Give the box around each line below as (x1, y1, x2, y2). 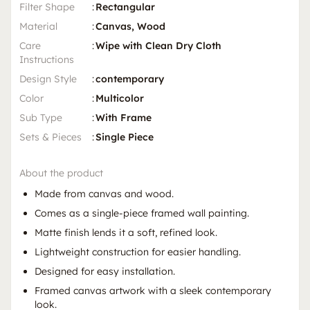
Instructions (19, 53, 74, 66)
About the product (19, 166, 103, 179)
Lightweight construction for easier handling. (35, 245, 241, 258)
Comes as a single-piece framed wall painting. (35, 206, 249, 219)
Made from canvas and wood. (35, 187, 174, 200)
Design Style (19, 72, 77, 85)
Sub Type (19, 111, 62, 124)
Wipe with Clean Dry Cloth (95, 39, 221, 52)
